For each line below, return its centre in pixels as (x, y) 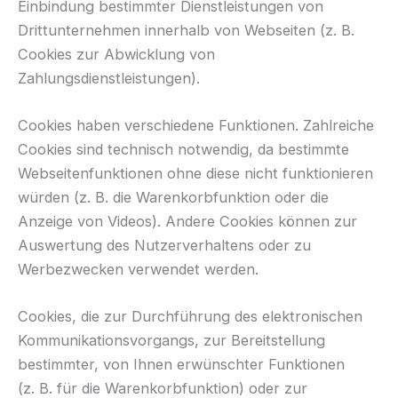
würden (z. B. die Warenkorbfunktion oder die (173, 197)
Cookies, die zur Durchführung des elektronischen (190, 317)
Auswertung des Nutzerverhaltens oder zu (164, 245)
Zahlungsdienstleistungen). (109, 78)
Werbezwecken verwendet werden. (138, 269)
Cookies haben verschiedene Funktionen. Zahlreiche (196, 125)
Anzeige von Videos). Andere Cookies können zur (187, 221)
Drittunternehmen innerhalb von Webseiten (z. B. (186, 30)
